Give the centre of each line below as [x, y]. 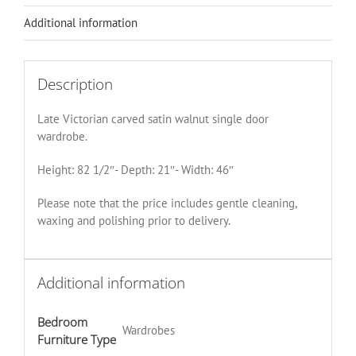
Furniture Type [76, 340]
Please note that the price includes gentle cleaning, [166, 203]
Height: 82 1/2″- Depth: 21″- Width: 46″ [135, 170]
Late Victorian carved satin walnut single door [153, 119]
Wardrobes [148, 331]
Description [75, 85]
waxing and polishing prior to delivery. [133, 221]
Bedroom [62, 322]
